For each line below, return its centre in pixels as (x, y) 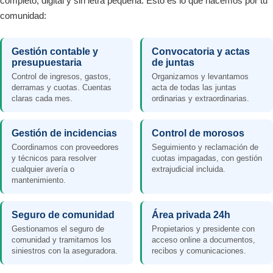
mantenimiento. (39, 180)
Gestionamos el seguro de (58, 229)
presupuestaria (47, 62)
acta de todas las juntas (194, 87)
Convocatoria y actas (201, 51)
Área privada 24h (191, 215)
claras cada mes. (42, 98)
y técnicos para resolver (54, 158)
